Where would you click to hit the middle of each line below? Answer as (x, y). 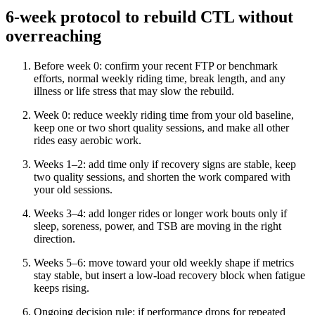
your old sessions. (73, 189)
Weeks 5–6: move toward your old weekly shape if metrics (164, 262)
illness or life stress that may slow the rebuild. (134, 91)
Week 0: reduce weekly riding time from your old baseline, (164, 115)
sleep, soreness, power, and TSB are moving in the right (157, 226)
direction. (54, 238)
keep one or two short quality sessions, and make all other (161, 127)
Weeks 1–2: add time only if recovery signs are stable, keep (165, 164)
